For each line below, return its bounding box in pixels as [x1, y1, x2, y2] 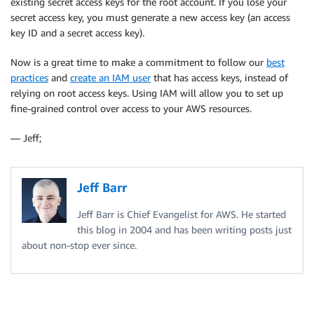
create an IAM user [70, 71, 151, 83]
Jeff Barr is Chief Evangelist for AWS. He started [77, 208, 286, 220]
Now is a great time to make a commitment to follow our [11, 56, 266, 68]
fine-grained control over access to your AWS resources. [11, 102, 252, 114]
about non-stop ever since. [22, 239, 137, 251]
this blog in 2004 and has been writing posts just [77, 224, 292, 235]
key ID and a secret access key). [11, 27, 144, 39]
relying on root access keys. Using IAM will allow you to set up [11, 87, 283, 99]
